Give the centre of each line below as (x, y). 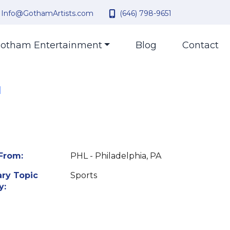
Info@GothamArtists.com (47, 13)
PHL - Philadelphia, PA (116, 156)
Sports (83, 175)
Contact (200, 45)
